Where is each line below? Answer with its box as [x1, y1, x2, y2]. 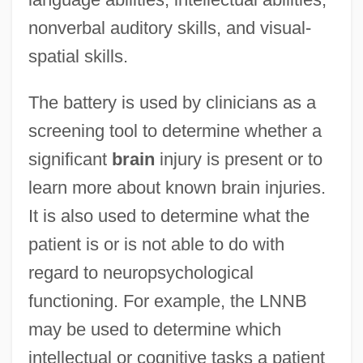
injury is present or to [154, 148, 322, 169]
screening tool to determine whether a [28, 120, 322, 141]
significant [28, 148, 112, 169]
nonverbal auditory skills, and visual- [28, 17, 311, 38]
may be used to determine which [28, 318, 281, 340]
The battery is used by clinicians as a [28, 92, 316, 113]
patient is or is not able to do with [28, 233, 284, 254]
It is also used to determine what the [28, 205, 310, 226]
